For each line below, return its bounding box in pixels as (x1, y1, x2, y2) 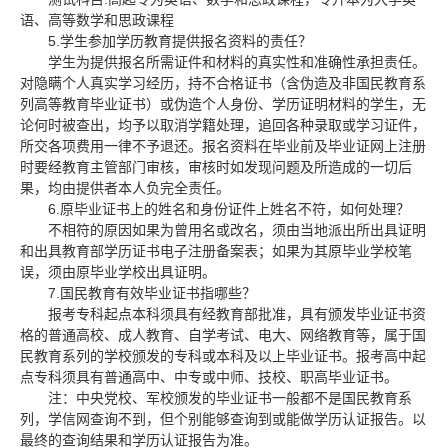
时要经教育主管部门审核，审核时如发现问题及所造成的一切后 (20, 159, 412, 175)
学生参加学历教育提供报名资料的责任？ (60, 33, 312, 49)
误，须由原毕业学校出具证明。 (20, 264, 216, 280)
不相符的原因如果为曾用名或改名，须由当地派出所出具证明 (48, 222, 426, 238)
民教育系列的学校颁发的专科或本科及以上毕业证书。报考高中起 (20, 348, 426, 364)
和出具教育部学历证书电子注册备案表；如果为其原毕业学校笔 (20, 243, 412, 259)
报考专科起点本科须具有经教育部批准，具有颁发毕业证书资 (48, 306, 426, 322)
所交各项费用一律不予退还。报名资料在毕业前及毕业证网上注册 (20, 138, 426, 154)
